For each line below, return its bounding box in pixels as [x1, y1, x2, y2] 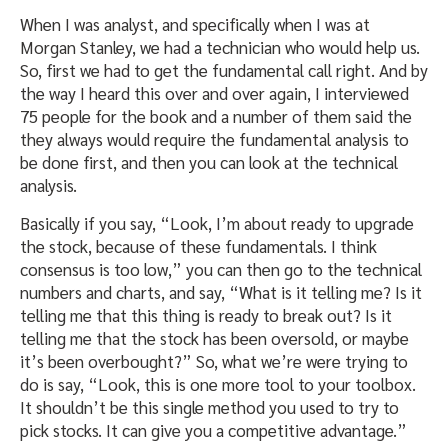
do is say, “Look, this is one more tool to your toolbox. [20, 373, 416, 396]
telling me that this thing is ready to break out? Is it [20, 304, 392, 327]
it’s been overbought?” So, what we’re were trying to [20, 350, 408, 373]
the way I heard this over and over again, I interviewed [20, 82, 409, 105]
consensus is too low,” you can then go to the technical [20, 258, 422, 281]
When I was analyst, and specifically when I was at [20, 13, 370, 36]
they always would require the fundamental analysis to [20, 128, 409, 151]
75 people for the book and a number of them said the [20, 105, 412, 128]
